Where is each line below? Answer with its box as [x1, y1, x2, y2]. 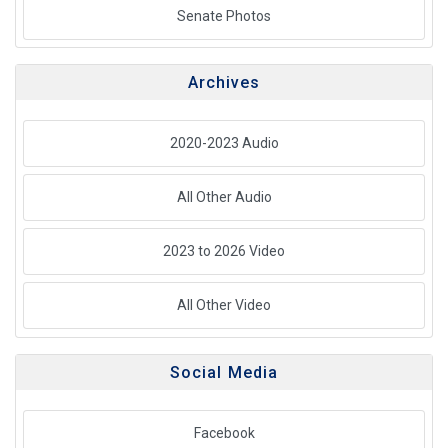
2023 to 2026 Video [163, 243, 285, 260]
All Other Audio [176, 188, 272, 205]
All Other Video [177, 297, 271, 314]
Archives [187, 72, 261, 92]
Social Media [169, 362, 279, 382]
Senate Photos [177, 7, 271, 24]
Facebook [193, 424, 255, 441]
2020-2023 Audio [169, 134, 279, 151]
